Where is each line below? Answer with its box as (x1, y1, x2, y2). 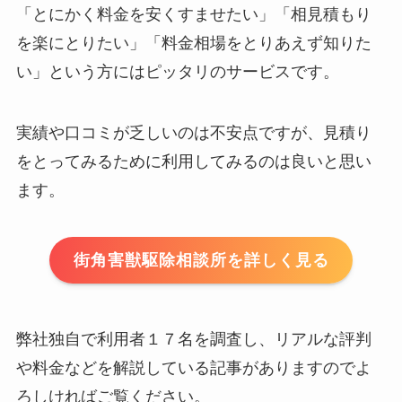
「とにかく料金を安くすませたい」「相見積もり (15, 4, 371, 23)
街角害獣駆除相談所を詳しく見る (73, 250, 329, 269)
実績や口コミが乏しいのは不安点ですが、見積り (15, 123, 371, 142)
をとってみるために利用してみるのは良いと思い (15, 152, 371, 170)
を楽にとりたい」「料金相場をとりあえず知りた (15, 33, 371, 52)
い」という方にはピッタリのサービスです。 (15, 62, 339, 81)
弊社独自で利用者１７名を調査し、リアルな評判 (15, 330, 371, 349)
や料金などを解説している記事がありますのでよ (15, 359, 371, 378)
